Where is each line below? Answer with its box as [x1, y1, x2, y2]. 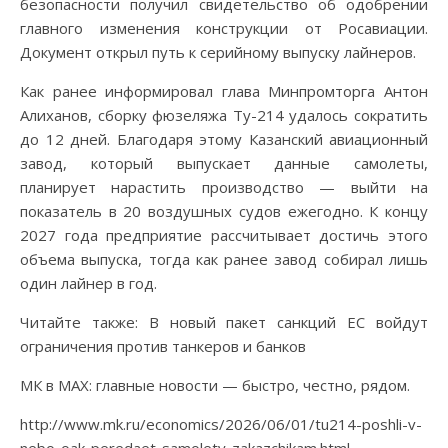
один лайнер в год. [20, 272, 157, 293]
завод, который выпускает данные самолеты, [20, 152, 428, 173]
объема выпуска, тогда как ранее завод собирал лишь [20, 248, 428, 269]
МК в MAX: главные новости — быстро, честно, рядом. [20, 374, 414, 395]
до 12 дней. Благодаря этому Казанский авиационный [20, 128, 428, 149]
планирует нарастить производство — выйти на [20, 176, 428, 197]
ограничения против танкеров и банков [20, 335, 306, 356]
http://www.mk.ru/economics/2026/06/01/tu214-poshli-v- [20, 413, 422, 434]
